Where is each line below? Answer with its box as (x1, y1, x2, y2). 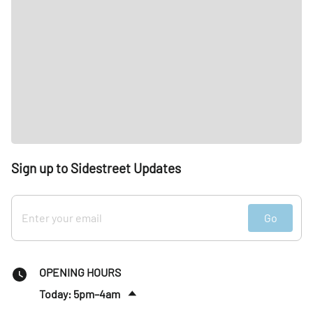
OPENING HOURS (39, 265, 121, 279)
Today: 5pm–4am (39, 286, 120, 300)
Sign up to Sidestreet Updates (11, 160, 181, 177)
